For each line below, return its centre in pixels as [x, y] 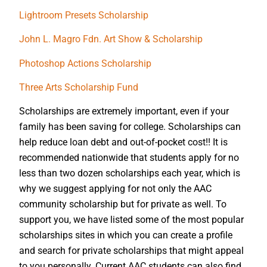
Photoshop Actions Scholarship [85, 63]
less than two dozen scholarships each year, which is [130, 173]
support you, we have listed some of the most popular [131, 220]
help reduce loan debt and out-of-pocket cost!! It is [123, 142]
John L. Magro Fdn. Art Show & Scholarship [111, 39]
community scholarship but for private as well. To [123, 204]
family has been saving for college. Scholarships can [130, 127]
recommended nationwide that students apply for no [129, 158]
